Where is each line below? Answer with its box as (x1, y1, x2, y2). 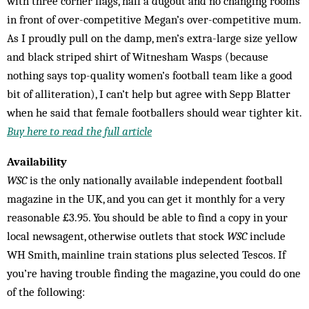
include (247, 229, 286, 243)
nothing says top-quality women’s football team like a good (7, 68, 292, 83)
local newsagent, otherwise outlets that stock (7, 229, 227, 243)
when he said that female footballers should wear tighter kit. (7, 106, 301, 120)
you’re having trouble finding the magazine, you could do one (7, 266, 301, 281)
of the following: (7, 285, 85, 299)
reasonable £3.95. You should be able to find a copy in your (7, 210, 288, 225)
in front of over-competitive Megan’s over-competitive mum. (7, 12, 301, 27)
